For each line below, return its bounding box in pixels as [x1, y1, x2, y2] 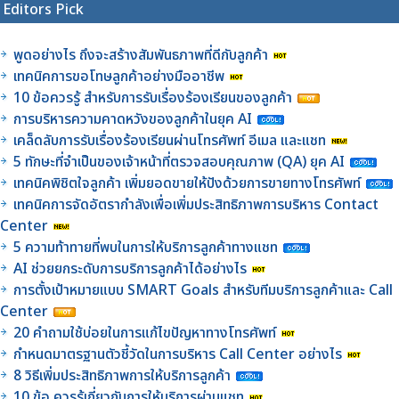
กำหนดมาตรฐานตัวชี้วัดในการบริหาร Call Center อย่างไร [13, 343, 342, 365]
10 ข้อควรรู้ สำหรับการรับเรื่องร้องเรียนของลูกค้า [13, 86, 292, 109]
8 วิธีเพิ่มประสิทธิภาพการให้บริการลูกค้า [13, 364, 231, 387]
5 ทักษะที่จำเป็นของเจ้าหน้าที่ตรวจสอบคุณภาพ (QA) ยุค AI [13, 151, 348, 173]
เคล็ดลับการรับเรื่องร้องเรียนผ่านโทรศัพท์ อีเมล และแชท [13, 129, 326, 151]
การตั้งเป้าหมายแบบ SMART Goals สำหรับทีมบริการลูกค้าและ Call [13, 279, 393, 301]
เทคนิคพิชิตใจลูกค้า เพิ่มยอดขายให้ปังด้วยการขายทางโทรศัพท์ [13, 172, 361, 194]
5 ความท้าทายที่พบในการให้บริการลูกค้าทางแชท [13, 236, 281, 258]
